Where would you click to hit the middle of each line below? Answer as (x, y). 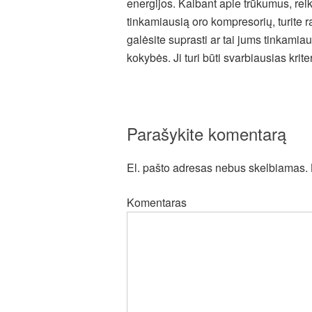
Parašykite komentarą (206, 133)
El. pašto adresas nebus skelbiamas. (217, 167)
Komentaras (157, 202)
